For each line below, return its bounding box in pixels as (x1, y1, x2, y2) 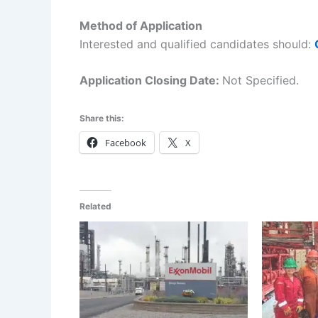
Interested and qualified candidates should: (79, 36, 314, 51)
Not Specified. (222, 73, 299, 88)
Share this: (79, 113, 124, 124)
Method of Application (79, 18, 202, 33)
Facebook (105, 136, 146, 150)
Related (79, 201, 111, 212)
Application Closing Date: (79, 73, 222, 88)
